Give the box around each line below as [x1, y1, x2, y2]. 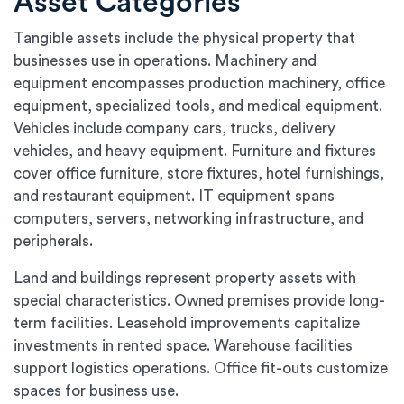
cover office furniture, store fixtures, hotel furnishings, [14, 166, 384, 182]
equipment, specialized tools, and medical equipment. [14, 98, 382, 115]
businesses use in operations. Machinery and [14, 53, 317, 69]
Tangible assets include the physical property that [14, 31, 355, 47]
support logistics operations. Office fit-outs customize [14, 361, 388, 377]
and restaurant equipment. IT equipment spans [14, 188, 335, 205]
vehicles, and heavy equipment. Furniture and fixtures [14, 143, 376, 160]
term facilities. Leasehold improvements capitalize [14, 316, 360, 332]
